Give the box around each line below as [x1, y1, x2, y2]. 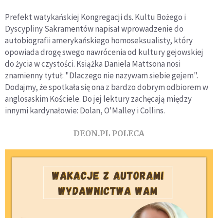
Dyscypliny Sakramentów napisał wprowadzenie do [5, 23, 183, 34]
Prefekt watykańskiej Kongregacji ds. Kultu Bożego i [5, 11, 186, 22]
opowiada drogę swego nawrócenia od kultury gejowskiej [5, 46, 203, 57]
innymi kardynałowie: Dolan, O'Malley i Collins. [5, 105, 165, 116]
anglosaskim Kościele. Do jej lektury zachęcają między [5, 93, 192, 104]
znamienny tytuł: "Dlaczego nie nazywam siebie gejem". [5, 70, 198, 81]
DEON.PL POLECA [73, 128, 145, 138]
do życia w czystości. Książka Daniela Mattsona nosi [5, 58, 181, 69]
